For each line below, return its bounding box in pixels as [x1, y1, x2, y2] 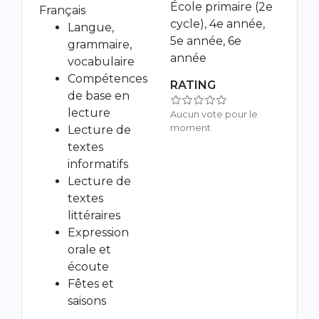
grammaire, [68, 37, 132, 51]
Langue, [68, 20, 114, 34]
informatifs [68, 157, 128, 171]
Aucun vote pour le [170, 108, 258, 120]
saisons [68, 293, 106, 308]
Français [39, 3, 85, 17]
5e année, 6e [170, 33, 241, 48]
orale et [68, 242, 111, 256]
